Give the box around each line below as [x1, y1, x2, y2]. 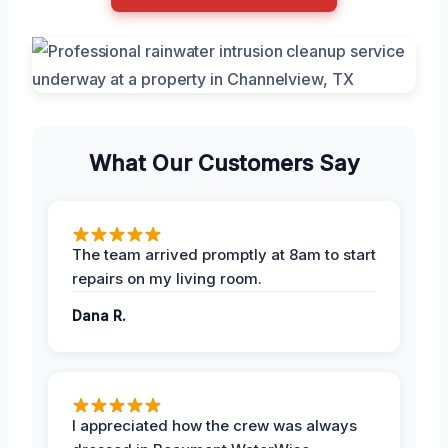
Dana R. [72, 306, 126, 324]
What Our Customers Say [88, 149, 360, 176]
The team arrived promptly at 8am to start [72, 244, 376, 264]
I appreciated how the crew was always [72, 415, 357, 435]
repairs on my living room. [72, 268, 262, 288]
